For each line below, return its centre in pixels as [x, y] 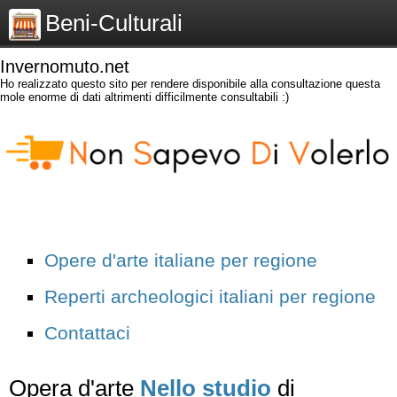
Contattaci [87, 332]
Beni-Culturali [114, 23]
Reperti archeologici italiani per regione [210, 296]
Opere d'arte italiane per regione [181, 260]
